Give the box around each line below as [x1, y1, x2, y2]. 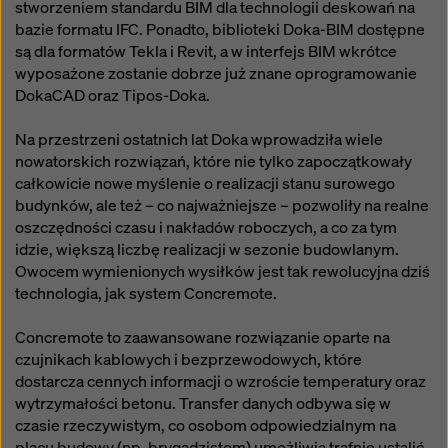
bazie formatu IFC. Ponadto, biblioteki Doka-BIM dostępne [15, 19, 425, 40]
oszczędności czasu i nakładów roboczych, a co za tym [15, 217, 397, 238]
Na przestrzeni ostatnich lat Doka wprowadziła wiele [15, 129, 383, 150]
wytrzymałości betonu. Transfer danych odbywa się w [15, 393, 391, 414]
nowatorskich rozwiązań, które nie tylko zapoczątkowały [15, 151, 412, 172]
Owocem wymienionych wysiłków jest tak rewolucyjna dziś [15, 261, 430, 282]
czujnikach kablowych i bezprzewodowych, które [15, 349, 362, 370]
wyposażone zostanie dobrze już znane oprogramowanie [15, 63, 417, 84]
